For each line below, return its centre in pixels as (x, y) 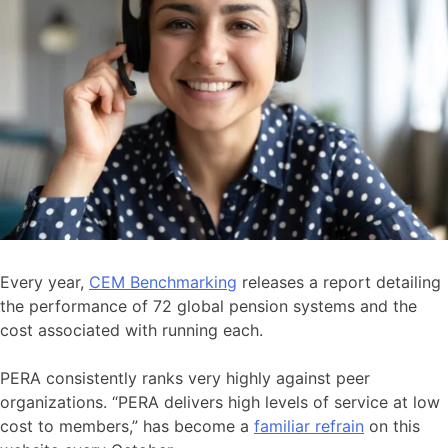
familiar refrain (309, 426)
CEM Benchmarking (163, 282)
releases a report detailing (339, 282)
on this (392, 426)
